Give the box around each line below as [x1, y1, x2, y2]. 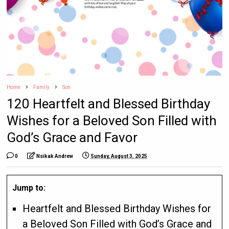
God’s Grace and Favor [7, 130, 138, 146]
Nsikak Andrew [36, 153, 74, 159]
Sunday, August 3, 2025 [90, 153, 148, 159]
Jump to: [12, 183, 46, 193]
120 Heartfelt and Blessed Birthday [7, 96, 211, 112]
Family [33, 84, 50, 90]
